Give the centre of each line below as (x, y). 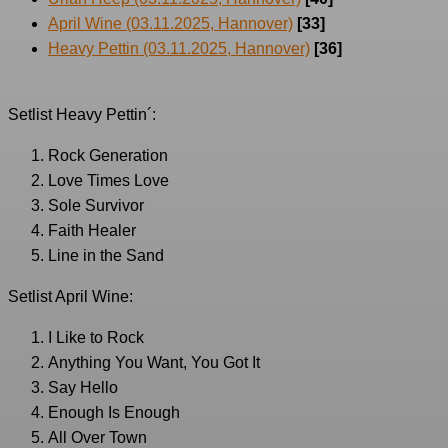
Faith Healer (92, 231)
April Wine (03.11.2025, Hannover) (170, 24)
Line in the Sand (106, 256)
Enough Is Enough (114, 413)
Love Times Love (108, 181)
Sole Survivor (96, 206)
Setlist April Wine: (70, 297)
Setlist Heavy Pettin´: (82, 115)
